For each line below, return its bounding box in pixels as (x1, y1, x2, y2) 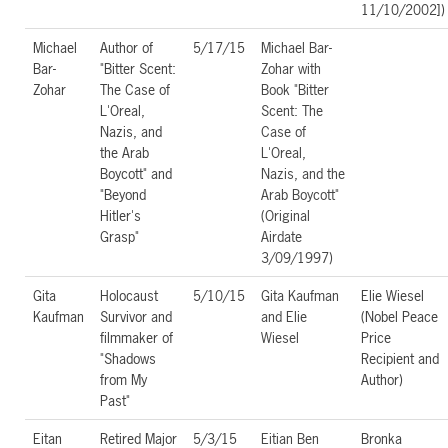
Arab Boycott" (261, 184, 339, 204)
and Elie (261, 306, 307, 326)
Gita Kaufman (261, 285, 339, 305)
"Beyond (100, 184, 146, 204)
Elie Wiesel (361, 285, 424, 305)
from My (100, 369, 147, 389)
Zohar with (261, 58, 321, 78)
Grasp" (100, 226, 139, 246)
